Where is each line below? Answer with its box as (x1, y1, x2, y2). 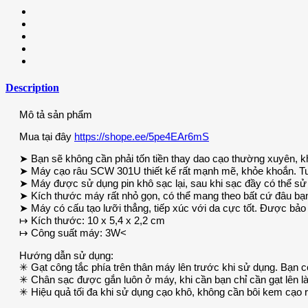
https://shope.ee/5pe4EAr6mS (74, 131, 209, 143)
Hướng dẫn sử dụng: (19, 250, 113, 262)
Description (5, 82, 59, 94)
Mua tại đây (19, 131, 74, 143)
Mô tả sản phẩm (19, 109, 92, 121)
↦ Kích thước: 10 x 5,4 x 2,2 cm (19, 214, 165, 227)
